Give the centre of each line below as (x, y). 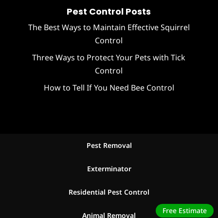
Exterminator (109, 169)
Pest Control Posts (109, 12)
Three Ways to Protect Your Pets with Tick (109, 58)
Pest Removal (109, 145)
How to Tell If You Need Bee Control (109, 88)
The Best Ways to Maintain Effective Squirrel (109, 27)
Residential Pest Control (109, 192)
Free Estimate (185, 211)
